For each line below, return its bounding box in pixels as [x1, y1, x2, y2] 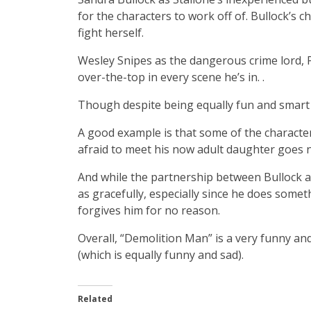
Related [78, 293, 112, 305]
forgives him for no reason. [78, 203, 220, 219]
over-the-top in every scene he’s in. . [78, 69, 264, 85]
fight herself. [78, 25, 144, 41]
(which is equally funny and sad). [78, 247, 244, 263]
